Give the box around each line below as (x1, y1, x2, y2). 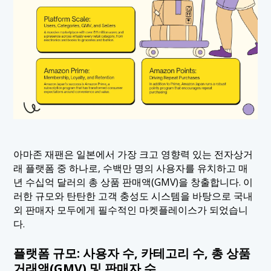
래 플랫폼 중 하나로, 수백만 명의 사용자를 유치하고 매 (13, 162, 249, 175)
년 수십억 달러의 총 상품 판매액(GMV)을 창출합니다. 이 (13, 175, 253, 189)
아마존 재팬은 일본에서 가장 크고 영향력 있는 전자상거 (13, 148, 253, 162)
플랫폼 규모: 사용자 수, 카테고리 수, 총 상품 (13, 244, 251, 261)
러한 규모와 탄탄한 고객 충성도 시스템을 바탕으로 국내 (13, 189, 253, 203)
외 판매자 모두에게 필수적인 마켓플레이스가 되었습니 (13, 203, 249, 217)
